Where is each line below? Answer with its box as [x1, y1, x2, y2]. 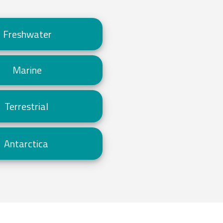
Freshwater [2, 26, 52, 42]
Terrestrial [4, 98, 48, 114]
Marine [12, 62, 42, 78]
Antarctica [3, 135, 48, 151]
